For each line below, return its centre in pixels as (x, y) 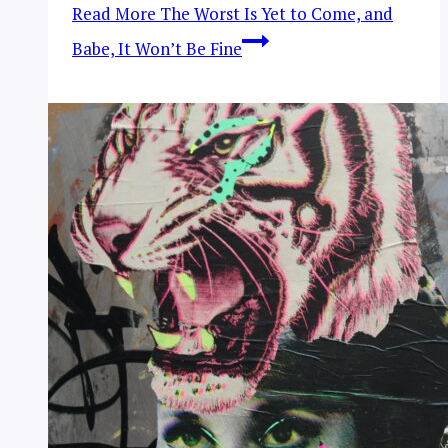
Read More (114, 14)
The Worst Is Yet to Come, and (274, 14)
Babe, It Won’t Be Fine (157, 49)
